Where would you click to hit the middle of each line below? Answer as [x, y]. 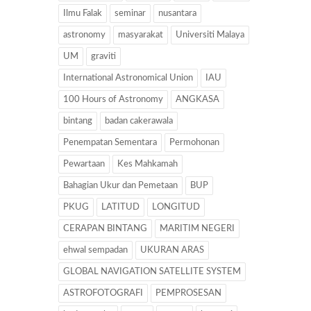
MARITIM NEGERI [197, 229]
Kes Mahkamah [148, 165]
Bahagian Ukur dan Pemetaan [120, 186]
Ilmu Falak [83, 14]
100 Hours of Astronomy [113, 100]
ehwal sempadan [95, 251]
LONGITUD [176, 208]
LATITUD [120, 208]
